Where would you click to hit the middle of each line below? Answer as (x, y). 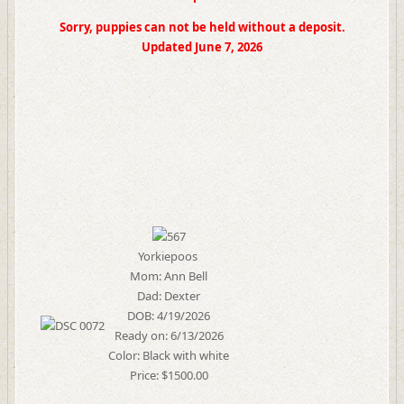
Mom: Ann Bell (169, 276)
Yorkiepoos (169, 256)
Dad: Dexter (169, 296)
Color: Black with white (169, 355)
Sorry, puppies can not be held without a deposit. (202, 27)
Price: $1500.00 (169, 375)
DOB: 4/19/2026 (169, 316)
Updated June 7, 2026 (202, 47)
